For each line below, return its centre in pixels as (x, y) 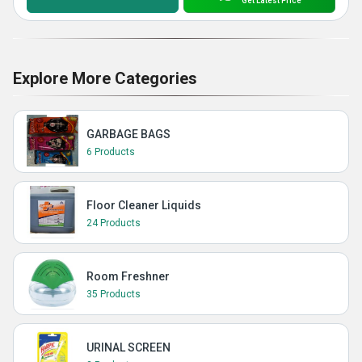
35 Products (114, 294)
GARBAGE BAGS (128, 134)
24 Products (114, 223)
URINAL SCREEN (128, 347)
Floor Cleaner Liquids (144, 205)
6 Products (111, 152)
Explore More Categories (105, 78)
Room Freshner (128, 276)
